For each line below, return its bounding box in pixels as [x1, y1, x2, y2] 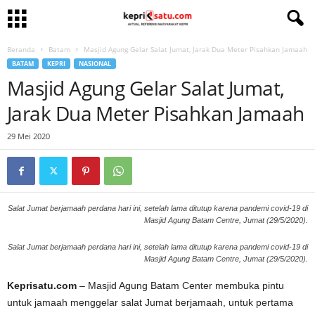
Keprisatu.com [7, 280, 77, 291]
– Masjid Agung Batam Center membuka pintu [77, 280, 284, 291]
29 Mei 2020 [7, 131, 50, 141]
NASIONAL [79, 59, 111, 68]
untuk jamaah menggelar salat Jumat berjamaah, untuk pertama [7, 297, 293, 308]
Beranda [7, 44, 35, 54]
